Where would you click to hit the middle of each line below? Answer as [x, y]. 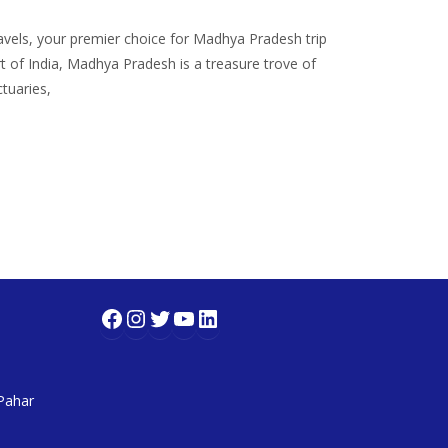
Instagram [180, 317]
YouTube [221, 317]
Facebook [151, 317]
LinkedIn [242, 317]
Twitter [188, 317]
